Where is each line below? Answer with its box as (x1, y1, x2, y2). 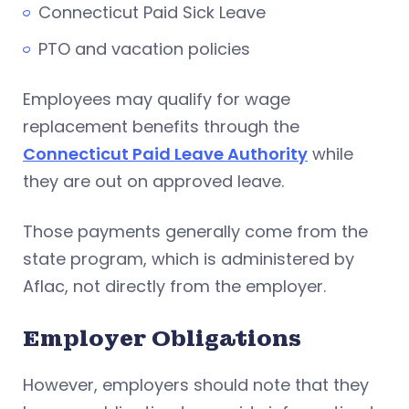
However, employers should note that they (23, 372, 369, 396)
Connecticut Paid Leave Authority (23, 142, 308, 165)
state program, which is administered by (23, 246, 354, 270)
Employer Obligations (23, 323, 301, 352)
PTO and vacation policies (38, 37, 250, 60)
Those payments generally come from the (23, 219, 368, 243)
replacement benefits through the (23, 114, 299, 138)
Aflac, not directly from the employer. (23, 274, 326, 298)
